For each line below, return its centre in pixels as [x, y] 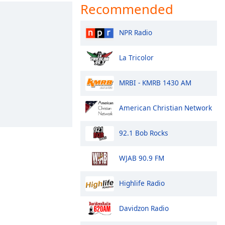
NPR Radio [136, 32]
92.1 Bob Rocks [144, 133]
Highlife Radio [142, 183]
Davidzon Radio [144, 208]
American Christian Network [165, 107]
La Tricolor [136, 57]
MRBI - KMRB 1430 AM [155, 82]
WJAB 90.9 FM [142, 158]
